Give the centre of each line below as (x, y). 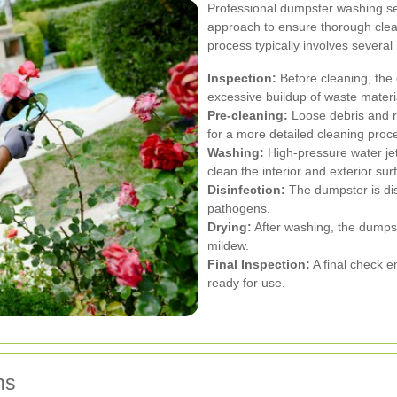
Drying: (230, 226)
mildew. (228, 245)
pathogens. (239, 208)
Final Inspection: (259, 264)
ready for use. (246, 282)
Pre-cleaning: (248, 115)
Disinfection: (246, 189)
